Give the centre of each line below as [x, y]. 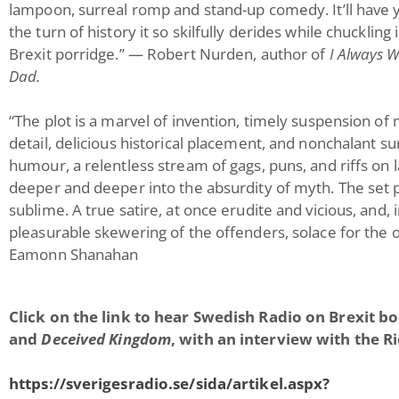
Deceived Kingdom [106, 339]
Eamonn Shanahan [74, 254]
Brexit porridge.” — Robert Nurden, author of [169, 54]
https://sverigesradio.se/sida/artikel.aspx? [170, 383]
